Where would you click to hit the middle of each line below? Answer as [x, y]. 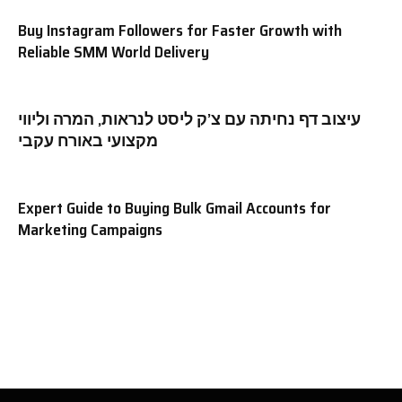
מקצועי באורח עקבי [88, 140]
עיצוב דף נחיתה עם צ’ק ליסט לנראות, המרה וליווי [189, 119]
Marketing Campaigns [90, 229]
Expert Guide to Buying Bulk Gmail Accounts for [175, 208]
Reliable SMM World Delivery [114, 52]
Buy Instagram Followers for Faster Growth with [180, 30]
